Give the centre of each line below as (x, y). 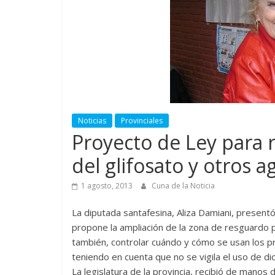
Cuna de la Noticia (183, 185)
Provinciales (142, 120)
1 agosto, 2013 (107, 185)
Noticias (92, 120)
